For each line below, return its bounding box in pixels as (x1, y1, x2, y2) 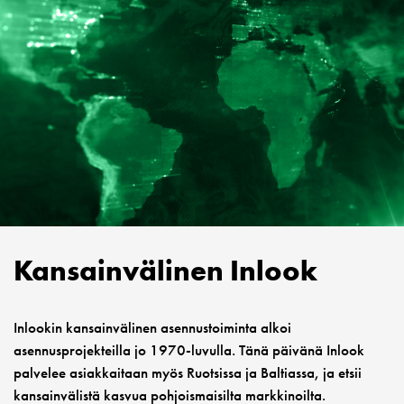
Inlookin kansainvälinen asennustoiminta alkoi (14, 317, 291, 337)
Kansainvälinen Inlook (14, 252, 317, 289)
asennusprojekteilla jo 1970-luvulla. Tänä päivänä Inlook (14, 339, 364, 360)
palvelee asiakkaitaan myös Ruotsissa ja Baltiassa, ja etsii (14, 362, 362, 382)
